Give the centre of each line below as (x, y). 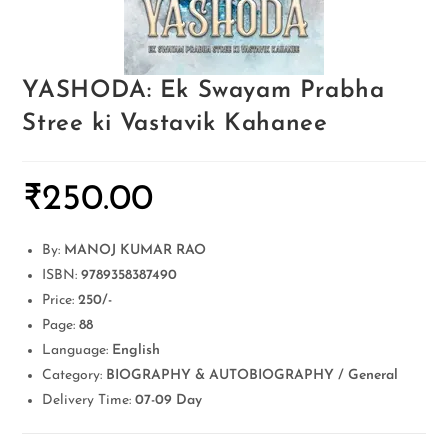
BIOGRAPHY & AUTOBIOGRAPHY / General (252, 375)
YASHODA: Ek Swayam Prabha (203, 91)
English (136, 350)
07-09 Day (169, 400)
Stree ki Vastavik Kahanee (175, 124)
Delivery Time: (89, 400)
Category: (74, 375)
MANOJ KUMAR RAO (135, 250)
